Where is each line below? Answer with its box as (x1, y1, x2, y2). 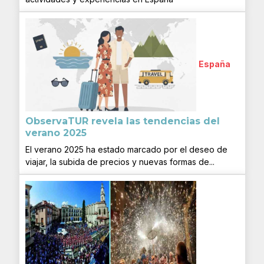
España (198, 58, 230, 69)
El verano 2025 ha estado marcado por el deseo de (25, 144, 227, 154)
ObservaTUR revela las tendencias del (25, 115, 220, 127)
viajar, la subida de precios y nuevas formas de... (25, 156, 214, 167)
